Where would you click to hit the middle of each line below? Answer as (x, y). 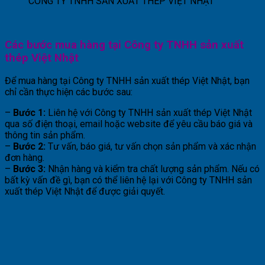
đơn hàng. (25, 158)
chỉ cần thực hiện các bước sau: (69, 92)
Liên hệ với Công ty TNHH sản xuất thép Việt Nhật (149, 113)
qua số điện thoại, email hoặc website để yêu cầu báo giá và (129, 124)
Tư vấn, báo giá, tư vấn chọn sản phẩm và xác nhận (151, 147)
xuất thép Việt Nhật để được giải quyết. (85, 192)
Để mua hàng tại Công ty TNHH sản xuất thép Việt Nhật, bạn (127, 81)
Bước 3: (29, 169)
